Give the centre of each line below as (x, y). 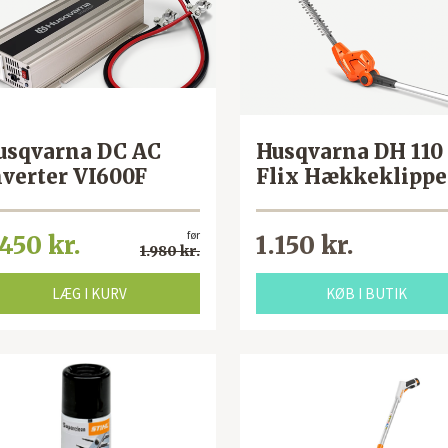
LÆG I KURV (89, 293)
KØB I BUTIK (366, 293)
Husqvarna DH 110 (349, 151)
